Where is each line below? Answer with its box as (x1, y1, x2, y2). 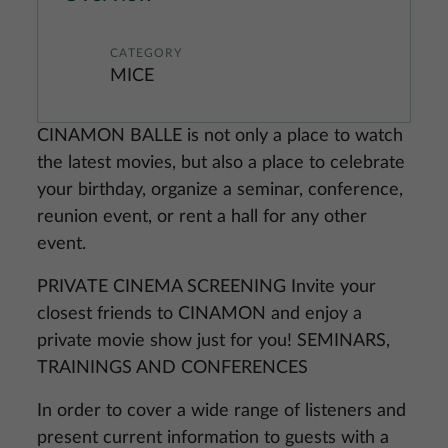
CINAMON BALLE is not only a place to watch (37, 127, 403, 145)
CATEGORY (110, 47, 182, 59)
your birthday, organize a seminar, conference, (37, 181, 403, 199)
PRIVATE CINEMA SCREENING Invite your (37, 278, 376, 296)
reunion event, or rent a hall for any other (37, 208, 367, 226)
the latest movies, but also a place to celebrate (37, 154, 405, 172)
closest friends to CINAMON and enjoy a (37, 305, 362, 323)
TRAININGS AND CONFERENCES (37, 359, 308, 377)
